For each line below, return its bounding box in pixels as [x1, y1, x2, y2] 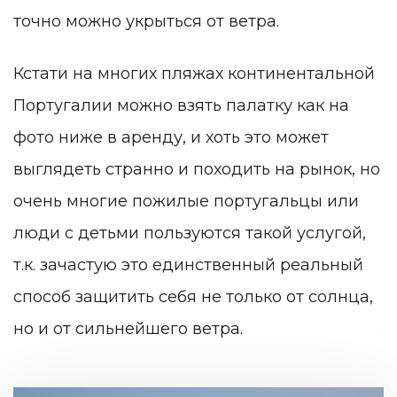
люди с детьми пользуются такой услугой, [13, 223, 366, 244]
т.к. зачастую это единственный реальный [13, 255, 363, 276]
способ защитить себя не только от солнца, [13, 287, 373, 307]
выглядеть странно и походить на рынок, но [13, 160, 380, 180]
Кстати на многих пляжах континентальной [13, 64, 375, 84]
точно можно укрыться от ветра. [13, 11, 279, 31]
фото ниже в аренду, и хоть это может [13, 128, 329, 148]
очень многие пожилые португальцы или [13, 191, 359, 212]
